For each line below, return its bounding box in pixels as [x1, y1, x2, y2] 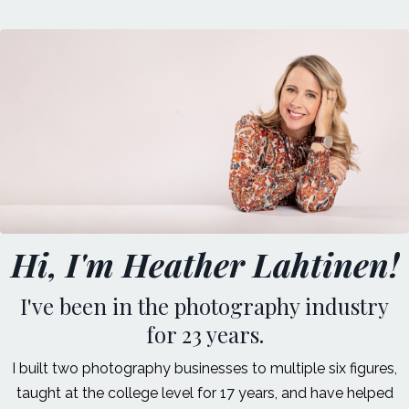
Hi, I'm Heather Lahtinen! [10, 242, 399, 287]
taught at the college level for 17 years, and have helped [16, 384, 393, 403]
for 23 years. [145, 320, 264, 350]
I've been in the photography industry [20, 291, 389, 321]
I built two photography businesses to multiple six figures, [12, 360, 397, 378]
